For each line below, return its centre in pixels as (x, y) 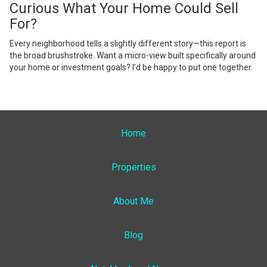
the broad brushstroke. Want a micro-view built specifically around (133, 56)
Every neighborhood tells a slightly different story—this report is (128, 44)
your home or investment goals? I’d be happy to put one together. (131, 68)
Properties (133, 167)
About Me (133, 201)
